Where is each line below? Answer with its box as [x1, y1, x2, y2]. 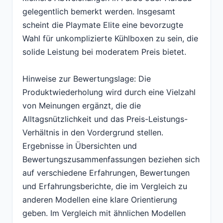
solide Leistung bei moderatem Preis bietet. [22, 47, 186, 57]
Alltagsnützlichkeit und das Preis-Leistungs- [22, 114, 188, 124]
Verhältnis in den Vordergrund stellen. [22, 127, 163, 138]
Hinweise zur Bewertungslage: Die [22, 74, 151, 84]
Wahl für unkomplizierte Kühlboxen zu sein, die [22, 33, 198, 44]
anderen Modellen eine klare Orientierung [22, 195, 177, 205]
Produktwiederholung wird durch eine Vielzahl [22, 87, 196, 98]
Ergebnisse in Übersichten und [22, 141, 137, 151]
